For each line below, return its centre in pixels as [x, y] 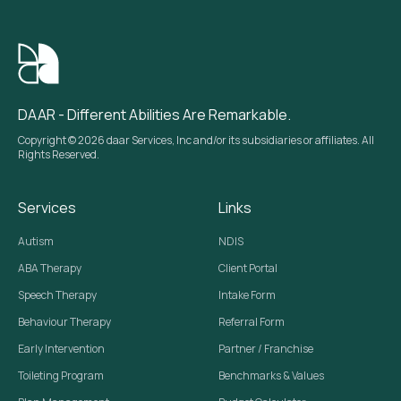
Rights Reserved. [59, 154]
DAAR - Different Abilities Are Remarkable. [154, 114]
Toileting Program [61, 375]
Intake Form [247, 294]
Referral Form [252, 321]
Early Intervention [61, 348]
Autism [36, 241]
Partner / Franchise [266, 348]
